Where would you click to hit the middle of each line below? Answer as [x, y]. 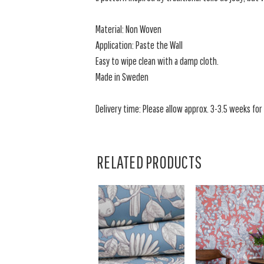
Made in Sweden [122, 77]
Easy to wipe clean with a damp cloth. [157, 61]
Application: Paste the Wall [139, 45]
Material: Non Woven [129, 29]
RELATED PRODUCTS [149, 162]
